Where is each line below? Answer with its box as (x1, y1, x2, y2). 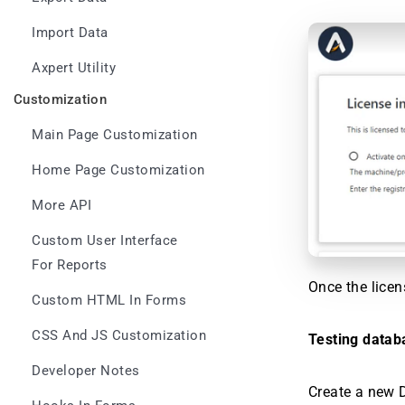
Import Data (32, 25, 108, 41)
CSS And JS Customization (32, 328, 206, 344)
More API (32, 198, 91, 213)
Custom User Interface (32, 233, 178, 249)
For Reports (32, 258, 108, 273)
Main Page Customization (32, 127, 198, 143)
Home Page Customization (32, 163, 205, 178)
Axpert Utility (32, 61, 116, 76)
